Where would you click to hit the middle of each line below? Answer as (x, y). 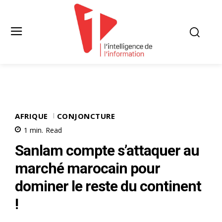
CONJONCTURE (86, 116)
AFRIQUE (31, 116)
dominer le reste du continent (108, 186)
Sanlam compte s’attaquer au (107, 150)
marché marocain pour (87, 168)
